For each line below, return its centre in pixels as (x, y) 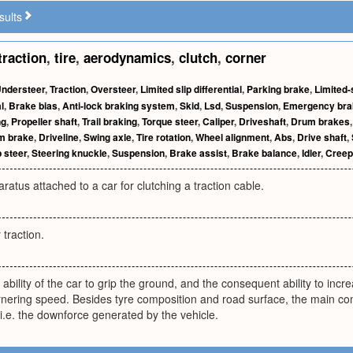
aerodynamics (127, 58)
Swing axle (108, 137)
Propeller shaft (44, 121)
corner (246, 58)
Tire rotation (163, 137)
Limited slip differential (191, 89)
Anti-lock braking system (119, 106)
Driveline (59, 137)
